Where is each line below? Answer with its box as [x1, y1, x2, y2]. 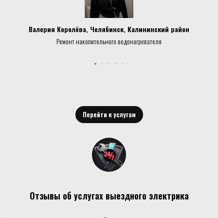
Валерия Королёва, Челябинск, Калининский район [29, 24, 189, 35]
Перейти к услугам [82, 109, 136, 120]
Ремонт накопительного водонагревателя [56, 36, 162, 47]
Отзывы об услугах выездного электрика [29, 189, 189, 202]
